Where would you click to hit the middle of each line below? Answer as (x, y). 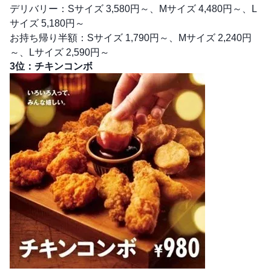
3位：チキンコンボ (51, 67)
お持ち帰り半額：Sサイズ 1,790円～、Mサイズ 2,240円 (131, 38)
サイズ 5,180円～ (47, 24)
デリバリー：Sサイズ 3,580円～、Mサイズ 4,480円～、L (133, 9)
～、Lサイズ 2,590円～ (60, 53)
